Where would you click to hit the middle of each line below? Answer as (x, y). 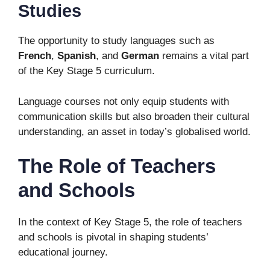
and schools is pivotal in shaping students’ (113, 237)
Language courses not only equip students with (124, 101)
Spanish (77, 56)
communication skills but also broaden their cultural (134, 116)
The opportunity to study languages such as (116, 41)
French (35, 56)
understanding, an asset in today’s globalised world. (134, 131)
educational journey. (63, 252)
